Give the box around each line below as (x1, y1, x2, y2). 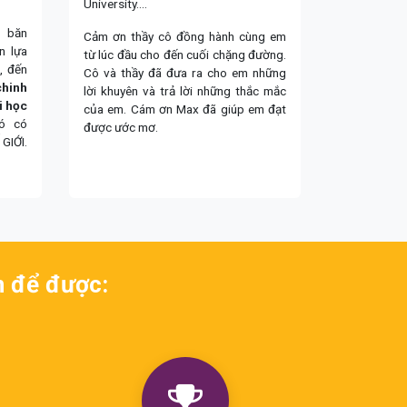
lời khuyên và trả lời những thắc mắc (84, 83, 286, 98)
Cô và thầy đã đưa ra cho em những (84, 65, 286, 80)
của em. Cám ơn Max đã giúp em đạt (84, 101, 286, 116)
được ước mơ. (84, 119, 158, 134)
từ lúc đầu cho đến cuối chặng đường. (84, 46, 286, 62)
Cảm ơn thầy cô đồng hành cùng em (84, 28, 286, 44)
